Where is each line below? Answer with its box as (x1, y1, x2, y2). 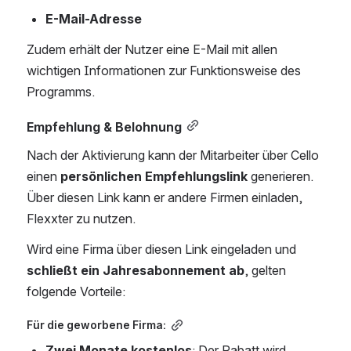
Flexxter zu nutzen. (27, 211, 136, 226)
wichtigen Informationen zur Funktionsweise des (27, 63, 301, 78)
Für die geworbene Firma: (27, 318, 166, 331)
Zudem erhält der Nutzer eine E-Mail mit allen (27, 42, 277, 57)
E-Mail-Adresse (45, 11, 142, 27)
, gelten (244, 262, 286, 278)
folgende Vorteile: (27, 284, 125, 299)
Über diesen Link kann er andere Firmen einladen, (27, 190, 302, 205)
